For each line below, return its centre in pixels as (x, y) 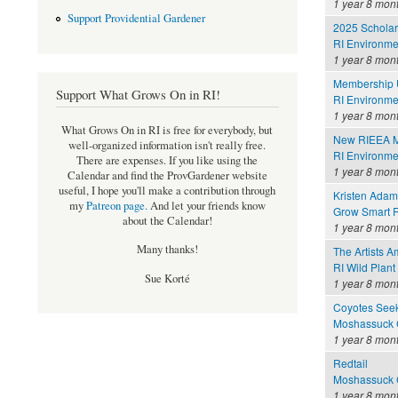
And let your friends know (206, 206)
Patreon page (115, 206)
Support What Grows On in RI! (138, 94)
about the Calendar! (167, 221)
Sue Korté (167, 278)
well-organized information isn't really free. (167, 146)
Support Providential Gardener (136, 19)
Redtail (350, 363)
